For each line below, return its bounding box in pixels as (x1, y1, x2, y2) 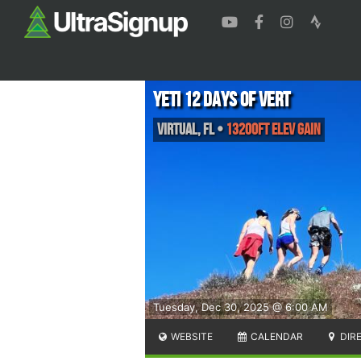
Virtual (157, 119, 197, 139)
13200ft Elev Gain (226, 119, 321, 139)
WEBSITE (168, 330, 214, 342)
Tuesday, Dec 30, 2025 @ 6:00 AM (153, 300, 328, 313)
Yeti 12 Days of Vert (153, 87, 290, 113)
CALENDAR (247, 330, 303, 342)
